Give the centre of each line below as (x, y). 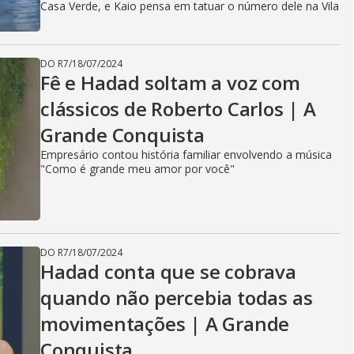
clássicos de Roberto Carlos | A (178, 109)
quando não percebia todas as (177, 298)
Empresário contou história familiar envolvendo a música (186, 154)
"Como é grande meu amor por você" (137, 169)
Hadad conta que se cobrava (168, 271)
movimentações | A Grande (165, 324)
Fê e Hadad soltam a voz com (170, 83)
